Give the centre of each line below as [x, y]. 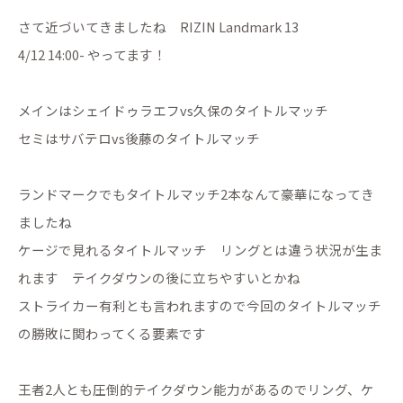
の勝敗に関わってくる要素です [112, 333]
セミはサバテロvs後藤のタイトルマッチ [139, 138]
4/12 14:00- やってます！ [92, 54]
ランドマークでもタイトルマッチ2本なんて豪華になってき [196, 194]
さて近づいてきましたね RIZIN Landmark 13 [158, 27]
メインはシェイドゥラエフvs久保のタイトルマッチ [173, 110]
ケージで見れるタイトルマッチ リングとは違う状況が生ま [200, 250]
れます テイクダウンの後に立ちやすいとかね [159, 278]
